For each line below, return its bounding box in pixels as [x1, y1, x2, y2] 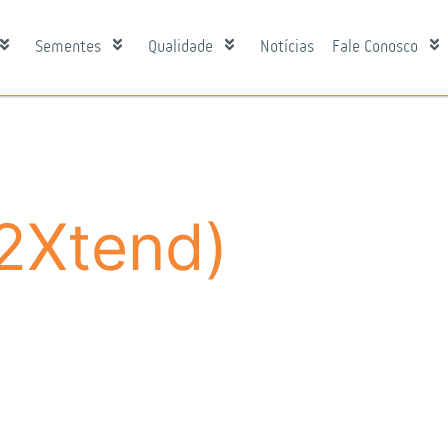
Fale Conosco [331, 37, 418, 56]
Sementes [34, 37, 101, 56]
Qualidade [147, 37, 213, 56]
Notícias [259, 37, 314, 56]
